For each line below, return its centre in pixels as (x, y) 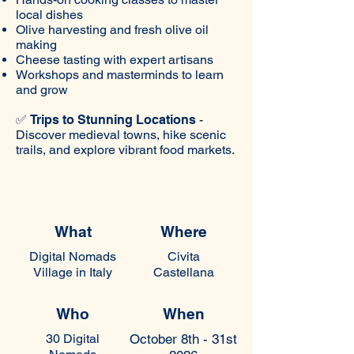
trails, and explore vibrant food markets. (125, 150)
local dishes (49, 15)
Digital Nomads (72, 256)
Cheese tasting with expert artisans (115, 60)
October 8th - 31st (183, 339)
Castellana (183, 272)
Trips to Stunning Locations (113, 120)
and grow (42, 90)
